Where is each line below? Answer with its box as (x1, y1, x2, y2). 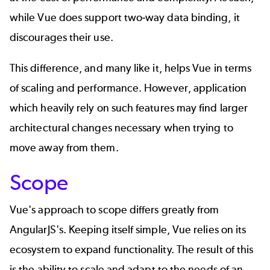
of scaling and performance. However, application (10, 81, 246, 95)
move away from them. (10, 141, 119, 155)
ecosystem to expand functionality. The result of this (10, 242, 254, 256)
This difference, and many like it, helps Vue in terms (10, 61, 252, 75)
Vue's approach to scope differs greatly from (10, 202, 219, 216)
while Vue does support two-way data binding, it (10, 10, 240, 24)
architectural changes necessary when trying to (10, 121, 233, 135)
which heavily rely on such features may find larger (10, 101, 248, 115)
